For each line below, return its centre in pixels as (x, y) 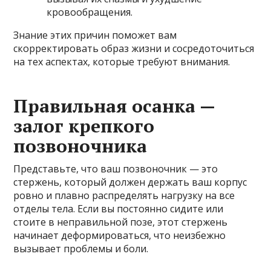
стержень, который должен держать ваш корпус (130, 182)
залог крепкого (84, 126)
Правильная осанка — (114, 106)
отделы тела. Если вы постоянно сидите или (119, 208)
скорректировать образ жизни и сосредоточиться (134, 48)
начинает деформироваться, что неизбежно (120, 235)
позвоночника (80, 145)
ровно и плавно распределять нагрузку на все (124, 195)
